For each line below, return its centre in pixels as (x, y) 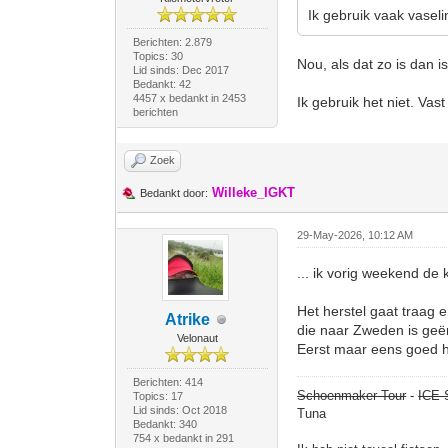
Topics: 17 (157, 396)
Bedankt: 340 (164, 424)
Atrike (187, 319)
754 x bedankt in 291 (183, 438)
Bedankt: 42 (161, 84)
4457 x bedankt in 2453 (189, 98)
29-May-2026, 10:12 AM (355, 235)
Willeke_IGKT (254, 192)
